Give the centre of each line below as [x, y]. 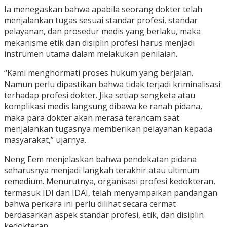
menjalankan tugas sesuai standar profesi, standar [101, 21]
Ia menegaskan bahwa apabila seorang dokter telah [103, 9]
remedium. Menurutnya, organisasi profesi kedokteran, [110, 182]
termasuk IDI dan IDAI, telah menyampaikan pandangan [111, 193]
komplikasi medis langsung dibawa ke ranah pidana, [103, 107]
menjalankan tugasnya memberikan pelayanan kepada [108, 129]
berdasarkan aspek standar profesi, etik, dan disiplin [104, 215]
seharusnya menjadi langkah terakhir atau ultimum [102, 171]
